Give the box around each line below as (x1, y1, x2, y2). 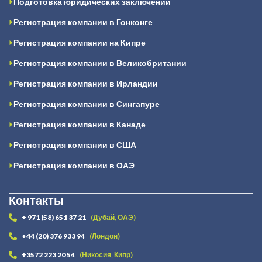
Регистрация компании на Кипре (13, 37, 146, 47)
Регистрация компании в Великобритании (13, 58, 187, 68)
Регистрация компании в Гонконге (13, 17, 153, 27)
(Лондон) (89, 232, 120, 240)
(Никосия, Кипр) (80, 250, 133, 259)
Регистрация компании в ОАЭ (13, 160, 135, 170)
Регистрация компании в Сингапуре (13, 99, 160, 109)
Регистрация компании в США (13, 140, 136, 150)
